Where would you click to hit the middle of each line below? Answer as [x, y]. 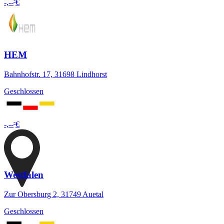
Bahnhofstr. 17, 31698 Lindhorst [55, 74]
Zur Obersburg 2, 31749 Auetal [54, 194]
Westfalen [24, 175]
